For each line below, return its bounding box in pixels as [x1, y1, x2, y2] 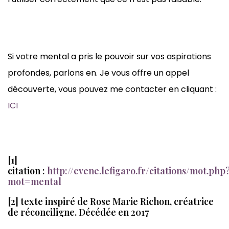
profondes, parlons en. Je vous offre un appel [8, 67, 189, 79]
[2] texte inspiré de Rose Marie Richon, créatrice [8, 195, 214, 208]
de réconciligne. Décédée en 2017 [8, 206, 149, 219]
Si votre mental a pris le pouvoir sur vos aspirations [8, 51, 211, 63]
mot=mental [8, 175, 61, 188]
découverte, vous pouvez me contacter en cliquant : [8, 83, 217, 96]
